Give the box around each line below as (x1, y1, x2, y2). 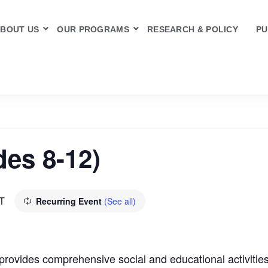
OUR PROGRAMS (57, 25, 129, 34)
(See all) (104, 195, 136, 207)
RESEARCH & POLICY (147, 25, 239, 34)
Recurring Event (36, 195, 104, 207)
